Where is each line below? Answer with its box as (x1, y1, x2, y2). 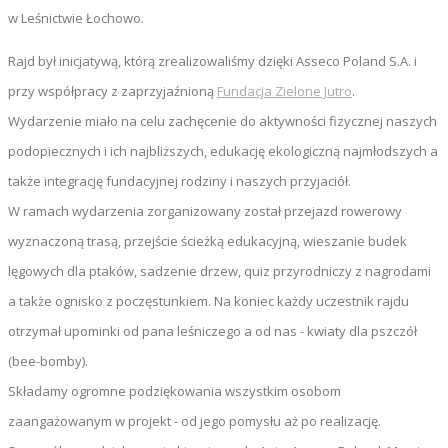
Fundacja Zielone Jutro (217, 81, 352, 100)
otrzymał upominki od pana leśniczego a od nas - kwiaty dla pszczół (8, 321, 417, 340)
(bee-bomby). (8, 351, 88, 370)
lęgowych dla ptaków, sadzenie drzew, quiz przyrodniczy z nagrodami (8, 261, 431, 280)
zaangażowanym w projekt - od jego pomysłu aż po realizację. (8, 411, 381, 430)
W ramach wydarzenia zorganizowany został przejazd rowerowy (8, 201, 402, 220)
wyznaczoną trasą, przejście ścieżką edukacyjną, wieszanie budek (8, 231, 407, 250)
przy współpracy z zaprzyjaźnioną (8, 81, 217, 100)
